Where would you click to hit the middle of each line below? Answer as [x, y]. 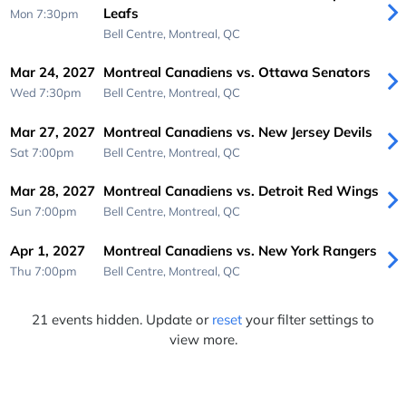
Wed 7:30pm [46, 93]
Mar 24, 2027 [53, 72]
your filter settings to [308, 320]
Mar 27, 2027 [53, 131]
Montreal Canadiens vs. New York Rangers [240, 250]
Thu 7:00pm [44, 271]
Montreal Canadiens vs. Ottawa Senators [237, 72]
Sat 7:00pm [43, 152]
